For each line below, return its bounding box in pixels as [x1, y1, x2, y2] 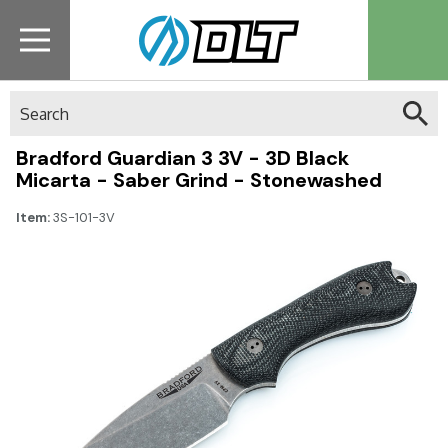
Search [10, 92, 58, 110]
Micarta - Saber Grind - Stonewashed [16, 167, 382, 193]
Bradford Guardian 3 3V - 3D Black [16, 145, 349, 171]
